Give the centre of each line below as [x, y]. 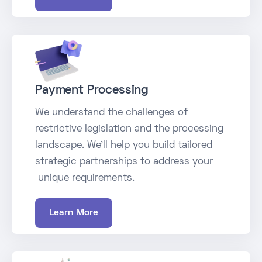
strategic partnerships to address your [124, 162]
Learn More [74, 213]
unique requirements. [85, 178]
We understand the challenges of [111, 113]
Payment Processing [92, 90]
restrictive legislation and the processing [129, 129]
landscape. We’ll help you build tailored [124, 146]
